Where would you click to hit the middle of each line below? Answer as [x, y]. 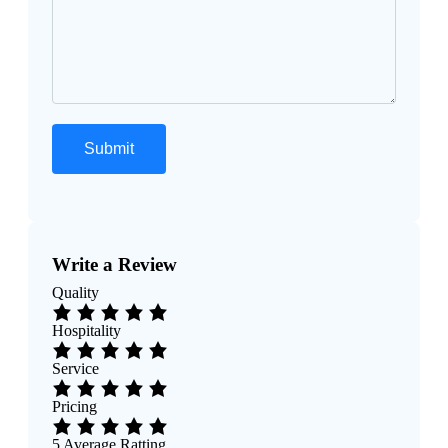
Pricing [74, 407]
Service [75, 369]
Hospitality [86, 331]
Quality [75, 293]
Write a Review [114, 265]
